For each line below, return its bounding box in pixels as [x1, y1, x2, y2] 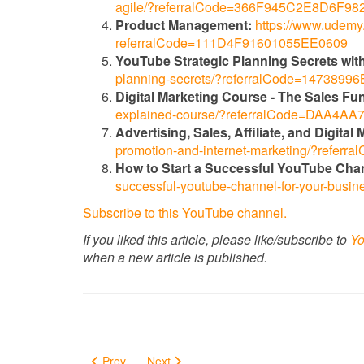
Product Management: [115, 15, 252, 34]
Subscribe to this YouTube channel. [83, 203, 287, 222]
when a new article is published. [83, 248, 267, 266]
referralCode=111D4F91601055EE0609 [115, 33, 348, 52]
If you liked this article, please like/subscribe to [83, 230, 347, 249]
